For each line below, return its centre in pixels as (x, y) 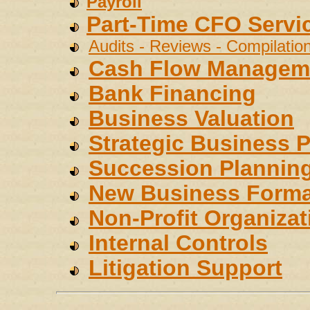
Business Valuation (191, 118)
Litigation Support (185, 268)
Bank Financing (172, 93)
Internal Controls (178, 243)
